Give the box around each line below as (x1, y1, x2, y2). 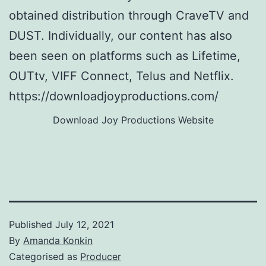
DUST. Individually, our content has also (9, 28, 232, 43)
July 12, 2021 (55, 218, 114, 230)
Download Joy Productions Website (52, 113, 214, 126)
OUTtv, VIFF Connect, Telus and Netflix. (9, 68, 234, 83)
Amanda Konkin (23, 234, 93, 246)
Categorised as (9, 250, 80, 262)
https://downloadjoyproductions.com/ (9, 88, 218, 103)
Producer (80, 250, 121, 262)
